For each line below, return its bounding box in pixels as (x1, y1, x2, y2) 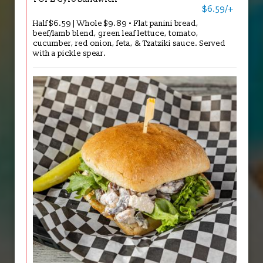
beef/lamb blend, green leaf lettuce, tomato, (33, 28, 198, 38)
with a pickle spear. (33, 48, 106, 58)
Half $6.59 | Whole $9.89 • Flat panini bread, (33, 18, 198, 28)
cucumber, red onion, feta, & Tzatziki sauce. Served (33, 38, 225, 48)
